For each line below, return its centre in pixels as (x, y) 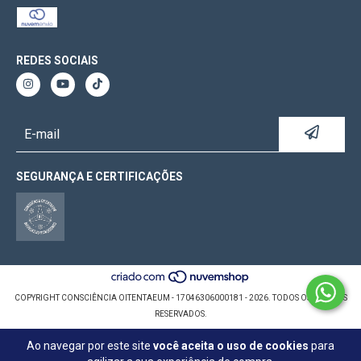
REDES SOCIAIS (57, 60)
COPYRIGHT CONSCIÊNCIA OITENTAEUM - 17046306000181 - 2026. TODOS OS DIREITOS (180, 297)
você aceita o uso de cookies (231, 346)
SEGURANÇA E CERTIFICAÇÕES (100, 176)
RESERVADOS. (180, 313)
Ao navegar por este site (90, 346)
